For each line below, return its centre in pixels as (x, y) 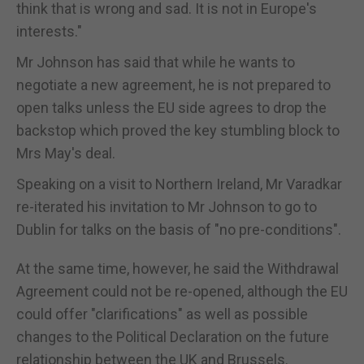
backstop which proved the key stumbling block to (178, 130)
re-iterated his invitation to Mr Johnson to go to (167, 206)
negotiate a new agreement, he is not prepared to (173, 84)
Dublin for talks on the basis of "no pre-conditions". (179, 229)
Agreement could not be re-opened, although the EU (182, 291)
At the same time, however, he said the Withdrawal (178, 268)
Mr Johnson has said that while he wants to (156, 62)
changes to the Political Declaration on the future (173, 336)
